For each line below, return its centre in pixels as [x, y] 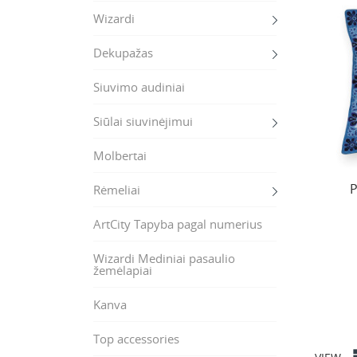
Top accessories [136, 339]
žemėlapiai [123, 270]
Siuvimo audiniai [139, 87]
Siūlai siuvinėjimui [143, 121]
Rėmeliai [117, 190]
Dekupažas [123, 53]
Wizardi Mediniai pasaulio [164, 258]
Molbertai [120, 155]
